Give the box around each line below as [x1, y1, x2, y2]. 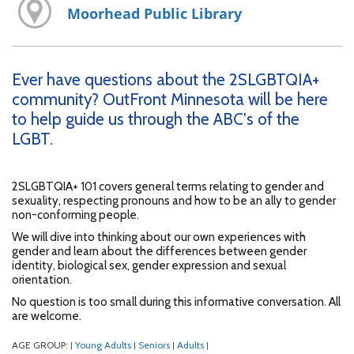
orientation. [12, 273, 72, 288]
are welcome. [12, 309, 81, 324]
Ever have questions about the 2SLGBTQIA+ [12, 70, 319, 90]
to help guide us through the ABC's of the [12, 109, 299, 130]
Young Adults [75, 339, 131, 352]
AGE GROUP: [12, 339, 70, 352]
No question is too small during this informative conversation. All [12, 295, 341, 310]
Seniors [138, 339, 170, 352]
